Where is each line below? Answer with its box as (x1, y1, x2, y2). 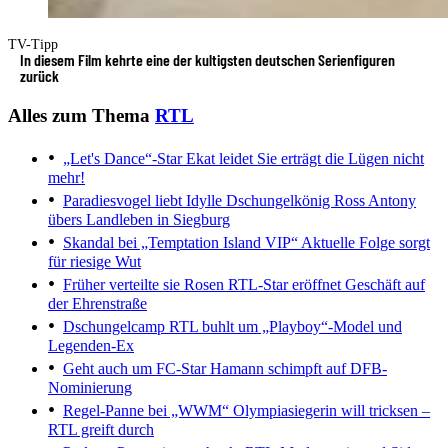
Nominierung (48, 379, 132, 397)
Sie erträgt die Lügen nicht (253, 150, 424, 168)
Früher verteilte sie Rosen (63, 276, 224, 294)
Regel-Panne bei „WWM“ (63, 402, 229, 420)
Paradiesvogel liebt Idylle (63, 192, 222, 210)
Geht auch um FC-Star (63, 360, 206, 378)
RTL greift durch (48, 421, 154, 439)
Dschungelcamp (63, 318, 165, 336)
